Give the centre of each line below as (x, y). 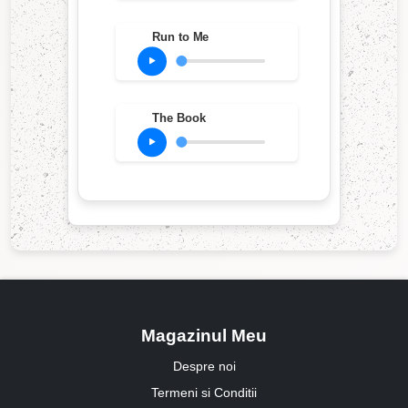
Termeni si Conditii (204, 393)
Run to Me (180, 37)
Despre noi (204, 367)
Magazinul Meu (204, 336)
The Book (178, 118)
